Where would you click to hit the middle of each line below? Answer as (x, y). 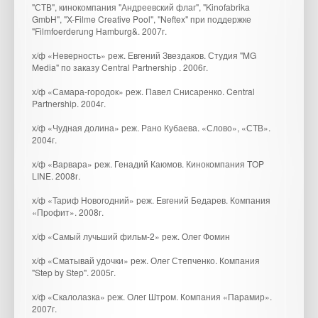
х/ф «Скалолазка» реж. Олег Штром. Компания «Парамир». (152, 296)
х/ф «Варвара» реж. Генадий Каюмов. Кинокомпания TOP (148, 164)
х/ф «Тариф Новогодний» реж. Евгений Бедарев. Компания (151, 200)
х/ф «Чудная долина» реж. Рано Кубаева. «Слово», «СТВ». (151, 127)
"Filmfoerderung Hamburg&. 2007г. (99, 31)
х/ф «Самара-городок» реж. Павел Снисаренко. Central (143, 91)
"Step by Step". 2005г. (74, 272)
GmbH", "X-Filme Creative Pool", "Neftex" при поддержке (142, 19)
